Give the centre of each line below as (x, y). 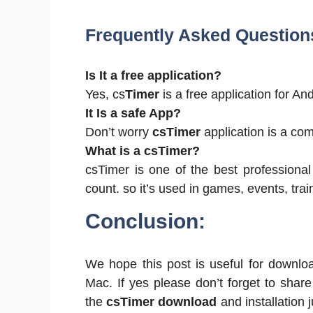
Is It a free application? (153, 75)
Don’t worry (117, 132)
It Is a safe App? (133, 113)
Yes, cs (105, 94)
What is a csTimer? (143, 151)
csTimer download (160, 302)
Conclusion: (145, 221)
